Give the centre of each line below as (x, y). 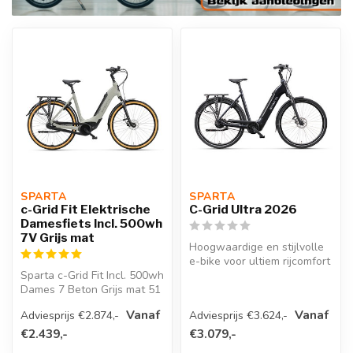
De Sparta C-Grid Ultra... (250, 276)
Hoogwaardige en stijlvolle (256, 247)
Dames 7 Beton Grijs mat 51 (91, 290)
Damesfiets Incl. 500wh (91, 224)
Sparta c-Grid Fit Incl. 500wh (92, 276)
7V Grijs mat (58, 238)
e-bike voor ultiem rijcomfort (260, 262)
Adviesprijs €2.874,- (70, 315)
